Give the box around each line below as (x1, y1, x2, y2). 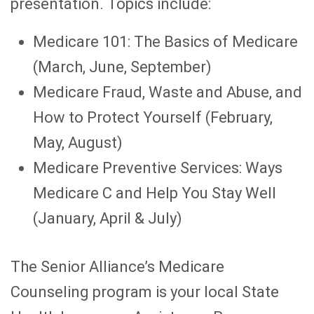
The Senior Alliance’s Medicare (11, 258, 224, 276)
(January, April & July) (33, 210, 182, 228)
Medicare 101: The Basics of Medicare (33, 33, 298, 51)
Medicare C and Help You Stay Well (33, 184, 276, 203)
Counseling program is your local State (11, 283, 279, 301)
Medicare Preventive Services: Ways (33, 159, 282, 177)
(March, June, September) (33, 58, 212, 76)
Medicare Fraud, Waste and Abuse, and (33, 83, 302, 102)
